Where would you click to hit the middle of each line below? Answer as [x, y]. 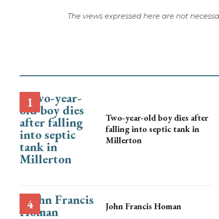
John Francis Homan [143, 206]
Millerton [124, 140]
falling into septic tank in [153, 129]
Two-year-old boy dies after [157, 117]
